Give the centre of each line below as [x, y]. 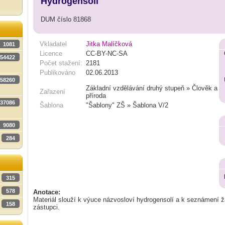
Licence [51, 53]
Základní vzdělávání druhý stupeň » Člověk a [152, 88]
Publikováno [58, 73]
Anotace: [47, 192]
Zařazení [52, 92]
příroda [96, 96]
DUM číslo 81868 [66, 19]
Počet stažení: [61, 63]
